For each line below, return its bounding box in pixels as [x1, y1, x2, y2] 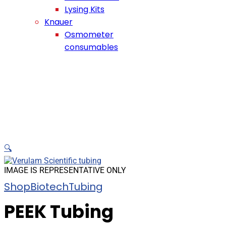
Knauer [44, 16, 73, 28]
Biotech [30, 180, 69, 194]
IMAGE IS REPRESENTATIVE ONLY [4, 165, 126, 175]
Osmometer [65, 29, 114, 40]
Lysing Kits [65, 4, 104, 15]
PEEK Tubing [4, 199, 114, 224]
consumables [65, 41, 118, 53]
